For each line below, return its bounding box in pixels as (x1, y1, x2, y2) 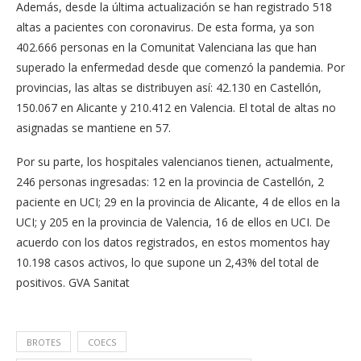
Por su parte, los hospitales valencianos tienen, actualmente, (16, 154, 334, 169)
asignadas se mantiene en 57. (16, 120, 171, 135)
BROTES (27, 336, 60, 348)
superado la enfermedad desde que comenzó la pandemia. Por (16, 60, 345, 75)
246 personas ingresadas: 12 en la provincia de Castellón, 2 (16, 174, 324, 189)
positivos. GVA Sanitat (16, 275, 130, 290)
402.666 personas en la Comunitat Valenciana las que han (16, 39, 317, 55)
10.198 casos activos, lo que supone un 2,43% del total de (16, 255, 319, 270)
